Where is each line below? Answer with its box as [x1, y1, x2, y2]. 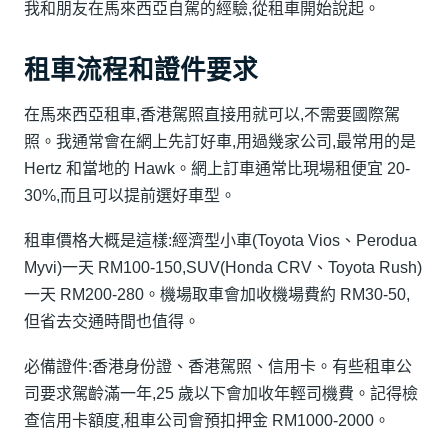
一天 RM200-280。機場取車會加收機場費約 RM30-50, [24, 286, 410, 304]
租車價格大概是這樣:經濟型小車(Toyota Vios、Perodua [24, 232, 417, 250]
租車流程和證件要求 [24, 56, 258, 85]
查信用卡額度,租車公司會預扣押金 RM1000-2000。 [24, 412, 390, 430]
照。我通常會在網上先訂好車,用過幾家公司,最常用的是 [24, 132, 416, 150]
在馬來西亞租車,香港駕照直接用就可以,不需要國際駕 [24, 105, 400, 123]
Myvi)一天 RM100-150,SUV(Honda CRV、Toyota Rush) [24, 259, 422, 277]
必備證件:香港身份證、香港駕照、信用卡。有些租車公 [24, 358, 412, 376]
